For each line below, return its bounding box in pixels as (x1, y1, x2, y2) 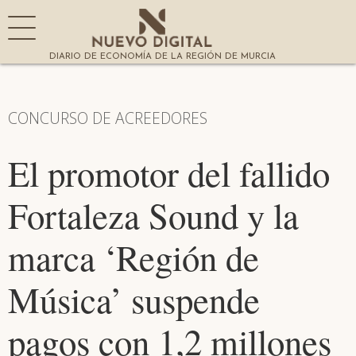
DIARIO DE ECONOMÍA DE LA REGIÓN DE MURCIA (49, 52, 276, 61)
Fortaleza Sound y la (8, 192, 299, 239)
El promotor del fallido (8, 149, 330, 197)
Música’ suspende (8, 276, 260, 323)
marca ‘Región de (8, 234, 259, 281)
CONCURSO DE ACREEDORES (8, 107, 207, 129)
